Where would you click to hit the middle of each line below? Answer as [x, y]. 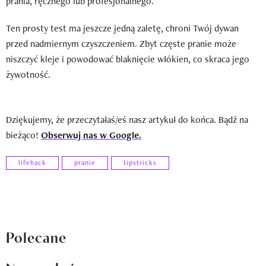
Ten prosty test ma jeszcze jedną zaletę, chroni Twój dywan [122, 28]
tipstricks [140, 163]
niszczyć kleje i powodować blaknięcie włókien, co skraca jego [128, 59]
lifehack [32, 163]
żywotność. [28, 74]
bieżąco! [23, 135]
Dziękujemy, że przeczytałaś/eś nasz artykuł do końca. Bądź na [127, 119]
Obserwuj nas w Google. [91, 135]
